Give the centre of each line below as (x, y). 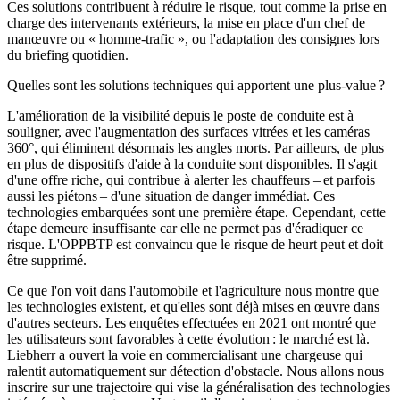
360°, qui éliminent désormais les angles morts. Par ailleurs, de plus (196, 148)
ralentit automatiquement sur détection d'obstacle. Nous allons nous (196, 371)
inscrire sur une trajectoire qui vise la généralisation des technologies (199, 387)
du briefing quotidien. (68, 55)
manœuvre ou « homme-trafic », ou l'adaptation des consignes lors (193, 39)
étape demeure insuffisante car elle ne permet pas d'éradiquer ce (185, 229)
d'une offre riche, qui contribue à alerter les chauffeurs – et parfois (191, 180)
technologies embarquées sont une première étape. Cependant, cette (196, 212)
